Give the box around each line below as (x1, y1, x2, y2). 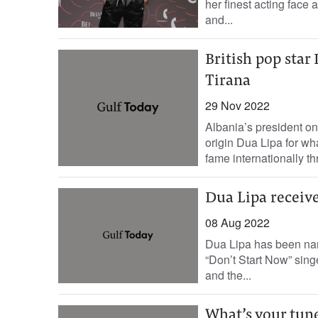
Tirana (204, 74, 251, 89)
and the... (204, 267, 251, 283)
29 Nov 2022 (204, 97, 270, 114)
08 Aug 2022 (204, 214, 270, 231)
